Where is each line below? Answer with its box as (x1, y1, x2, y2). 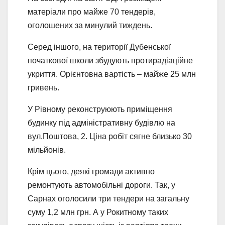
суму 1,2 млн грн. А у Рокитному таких (28, 208, 168, 217)
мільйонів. (28, 146, 66, 155)
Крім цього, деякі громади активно (28, 167, 155, 176)
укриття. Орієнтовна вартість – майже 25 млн (28, 70, 196, 79)
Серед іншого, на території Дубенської (28, 43, 171, 52)
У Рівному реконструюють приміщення (28, 105, 172, 114)
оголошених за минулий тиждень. (28, 21, 152, 30)
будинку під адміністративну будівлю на (28, 119, 175, 128)
